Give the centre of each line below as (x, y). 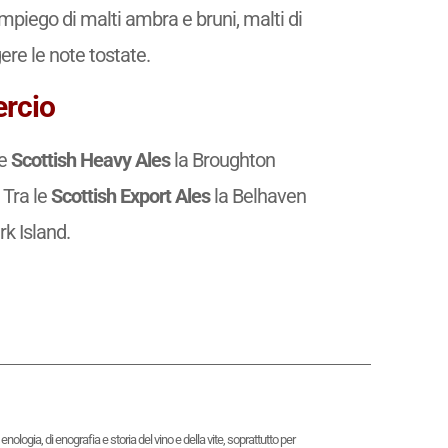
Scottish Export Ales (131, 195)
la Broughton (223, 159)
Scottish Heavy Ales (89, 159)
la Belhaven (258, 195)
